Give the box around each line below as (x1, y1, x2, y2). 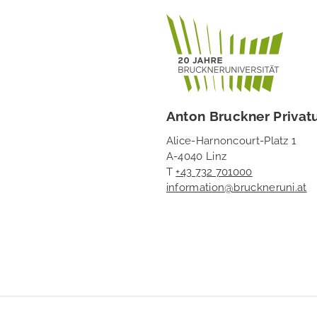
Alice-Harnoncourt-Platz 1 (166, 132, 296, 146)
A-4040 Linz (166, 147, 227, 162)
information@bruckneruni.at (166, 178, 307, 193)
